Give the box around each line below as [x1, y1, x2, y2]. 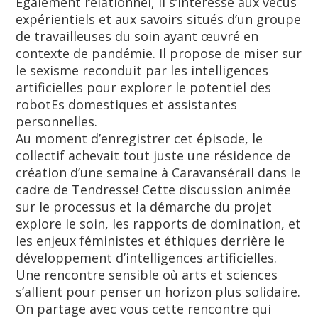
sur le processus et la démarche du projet [16, 198, 273, 215]
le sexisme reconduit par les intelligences [16, 62, 269, 79]
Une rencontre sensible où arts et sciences [16, 266, 278, 283]
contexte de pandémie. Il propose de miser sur [16, 45, 302, 62]
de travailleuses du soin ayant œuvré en [16, 28, 259, 45]
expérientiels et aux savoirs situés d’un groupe [16, 11, 302, 28]
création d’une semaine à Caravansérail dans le [16, 164, 302, 181]
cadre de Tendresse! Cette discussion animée [16, 181, 292, 198]
